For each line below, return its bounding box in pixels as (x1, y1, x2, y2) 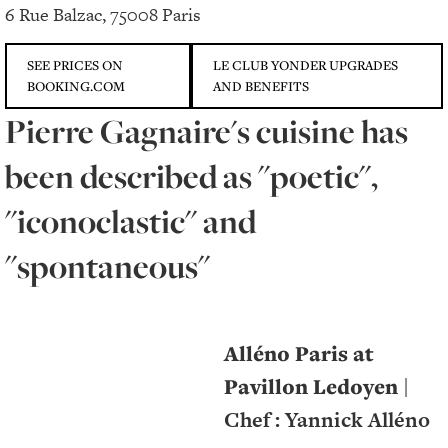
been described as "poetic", (5, 154, 378, 199)
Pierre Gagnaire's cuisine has (5, 109, 408, 154)
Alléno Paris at (224, 339, 374, 369)
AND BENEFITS (212, 77, 309, 96)
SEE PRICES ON (27, 56, 123, 75)
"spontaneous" (5, 244, 210, 289)
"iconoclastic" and (5, 199, 256, 244)
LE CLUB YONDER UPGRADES (212, 56, 398, 75)
